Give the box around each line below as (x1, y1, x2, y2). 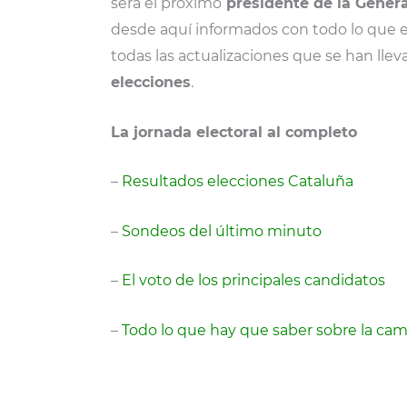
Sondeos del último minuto (122, 222, 322, 240)
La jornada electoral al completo (111, 123, 357, 141)
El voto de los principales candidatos (122, 272, 385, 290)
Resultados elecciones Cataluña (122, 173, 353, 191)
